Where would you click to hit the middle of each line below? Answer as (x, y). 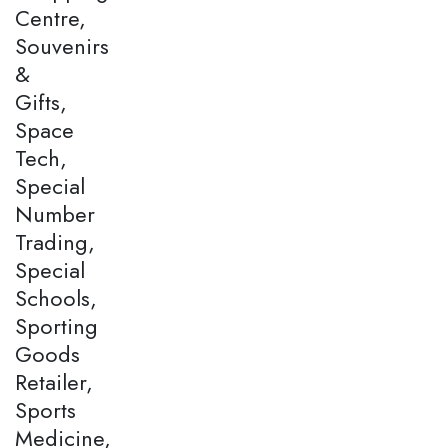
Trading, (55, 242)
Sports (45, 410)
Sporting (56, 326)
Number (55, 214)
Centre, (50, 18)
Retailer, (54, 382)
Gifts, (41, 102)
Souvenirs (62, 46)
